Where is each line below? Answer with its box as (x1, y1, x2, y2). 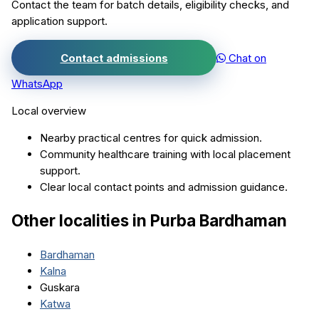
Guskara (40, 280, 80, 294)
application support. (11, 14, 108, 28)
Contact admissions (60, 51, 168, 65)
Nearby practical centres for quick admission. (40, 131, 262, 145)
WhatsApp (11, 77, 63, 91)
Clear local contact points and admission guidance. (40, 180, 288, 194)
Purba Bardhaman (150, 210, 287, 230)
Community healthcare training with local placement (40, 147, 291, 162)
